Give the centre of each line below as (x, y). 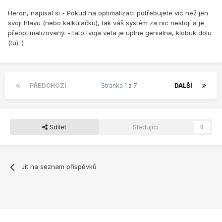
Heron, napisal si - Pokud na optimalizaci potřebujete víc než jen (108, 13)
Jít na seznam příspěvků (59, 167)
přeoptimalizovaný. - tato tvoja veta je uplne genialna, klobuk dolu (110, 33)
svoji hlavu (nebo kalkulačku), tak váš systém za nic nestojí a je (106, 23)
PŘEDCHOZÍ (48, 86)
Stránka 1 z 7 (120, 86)
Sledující (145, 127)
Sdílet (57, 127)
